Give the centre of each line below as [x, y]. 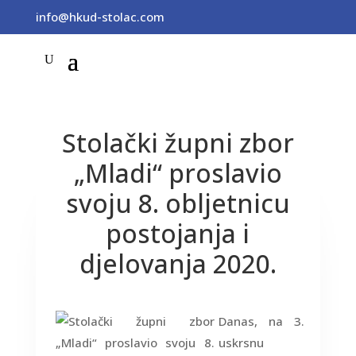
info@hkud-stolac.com [100, 17]
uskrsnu [241, 343]
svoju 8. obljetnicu [178, 203]
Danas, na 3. [261, 321]
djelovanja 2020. [178, 264]
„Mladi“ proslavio [178, 173]
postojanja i [178, 234]
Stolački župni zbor [178, 143]
